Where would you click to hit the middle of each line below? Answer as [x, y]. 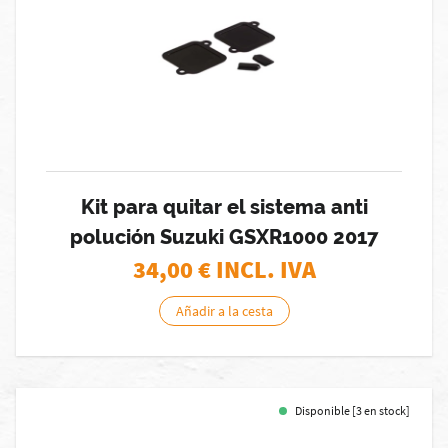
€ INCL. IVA [256, 269]
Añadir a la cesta [224, 311]
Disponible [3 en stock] [352, 410]
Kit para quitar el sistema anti [224, 207]
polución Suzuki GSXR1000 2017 [224, 237]
